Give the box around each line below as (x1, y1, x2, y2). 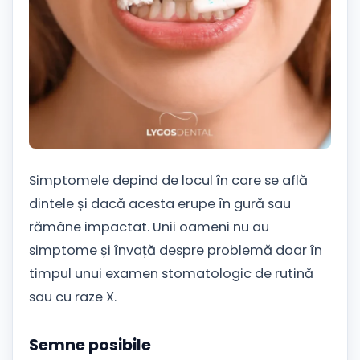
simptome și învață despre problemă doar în (29, 241, 322, 260)
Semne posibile (29, 334, 151, 357)
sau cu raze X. (29, 288, 117, 307)
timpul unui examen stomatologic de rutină (29, 264, 313, 284)
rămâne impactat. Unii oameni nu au (29, 218, 269, 237)
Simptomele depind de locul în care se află (29, 171, 308, 190)
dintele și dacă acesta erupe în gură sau (29, 194, 291, 214)
